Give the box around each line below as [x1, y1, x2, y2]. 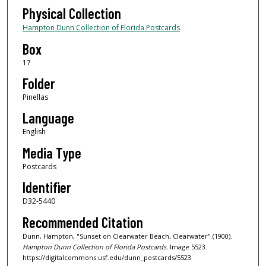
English [22, 126, 46, 137]
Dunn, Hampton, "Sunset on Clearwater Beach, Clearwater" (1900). [22, 231, 232, 240]
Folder [22, 75, 55, 93]
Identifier [22, 179, 71, 197]
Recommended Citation [22, 213, 143, 231]
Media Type [22, 144, 81, 161]
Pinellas [22, 92, 48, 103]
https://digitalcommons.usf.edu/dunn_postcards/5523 [22, 252, 191, 262]
